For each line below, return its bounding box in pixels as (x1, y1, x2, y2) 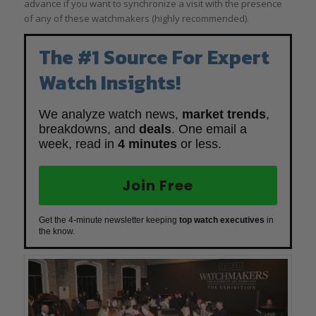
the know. (38, 226, 75, 236)
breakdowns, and (38, 121, 139, 136)
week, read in (38, 136, 118, 151)
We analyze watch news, (38, 107, 182, 121)
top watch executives (178, 214, 265, 225)
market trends (181, 107, 266, 121)
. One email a (171, 121, 247, 136)
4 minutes (117, 136, 177, 151)
